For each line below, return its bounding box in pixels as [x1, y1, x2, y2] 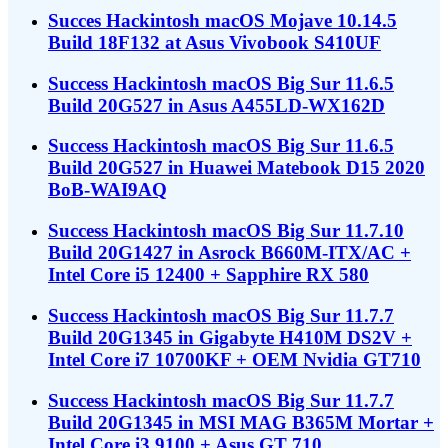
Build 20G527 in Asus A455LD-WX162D [48, 94, 385, 116]
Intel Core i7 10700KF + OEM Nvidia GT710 [48, 348, 421, 370]
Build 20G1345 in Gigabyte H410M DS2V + [48, 326, 412, 348]
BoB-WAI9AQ [48, 179, 167, 201]
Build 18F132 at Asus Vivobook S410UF [48, 32, 381, 53]
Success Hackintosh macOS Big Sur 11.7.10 [48, 220, 404, 242]
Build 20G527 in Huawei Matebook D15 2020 [48, 157, 425, 179]
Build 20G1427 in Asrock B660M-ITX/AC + [48, 242, 411, 264]
